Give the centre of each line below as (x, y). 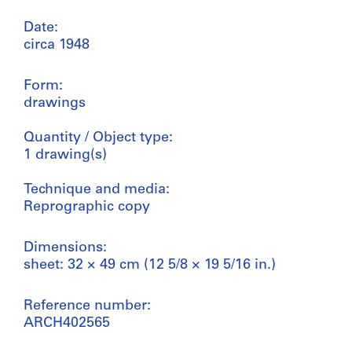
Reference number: (87, 306)
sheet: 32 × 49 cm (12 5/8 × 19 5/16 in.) (150, 265)
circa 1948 (57, 45)
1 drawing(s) (65, 155)
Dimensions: (65, 247)
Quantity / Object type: (98, 137)
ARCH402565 (67, 323)
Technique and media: (97, 189)
